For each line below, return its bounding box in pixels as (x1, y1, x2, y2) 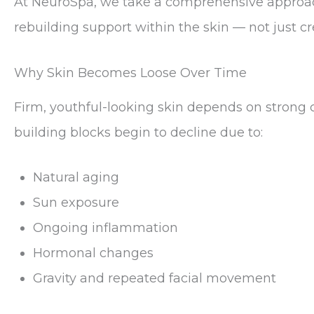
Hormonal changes (33, 245, 153, 261)
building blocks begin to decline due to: (14, 124, 263, 140)
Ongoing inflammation (33, 220, 178, 236)
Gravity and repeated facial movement (33, 271, 276, 287)
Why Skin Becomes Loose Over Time (14, 65, 247, 81)
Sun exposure (33, 195, 119, 211)
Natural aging (33, 170, 119, 186)
